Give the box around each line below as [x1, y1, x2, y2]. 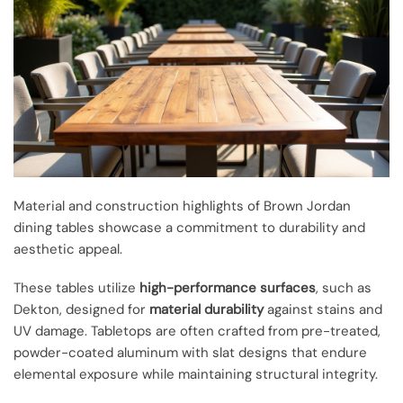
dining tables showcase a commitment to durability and [13, 219, 365, 237]
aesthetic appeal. [13, 240, 122, 259]
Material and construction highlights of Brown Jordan [13, 197, 351, 216]
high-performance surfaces [139, 278, 316, 297]
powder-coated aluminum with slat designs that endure [13, 343, 367, 362]
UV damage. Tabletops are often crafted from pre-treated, [13, 321, 381, 340]
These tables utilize [13, 278, 139, 297]
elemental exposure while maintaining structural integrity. [13, 364, 378, 383]
